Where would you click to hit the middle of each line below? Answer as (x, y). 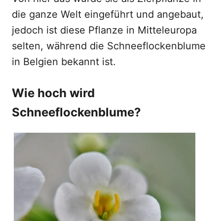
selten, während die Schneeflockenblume (109, 46)
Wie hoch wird (53, 93)
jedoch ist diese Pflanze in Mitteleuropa (104, 30)
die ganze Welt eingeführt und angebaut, (108, 14)
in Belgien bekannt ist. (64, 62)
